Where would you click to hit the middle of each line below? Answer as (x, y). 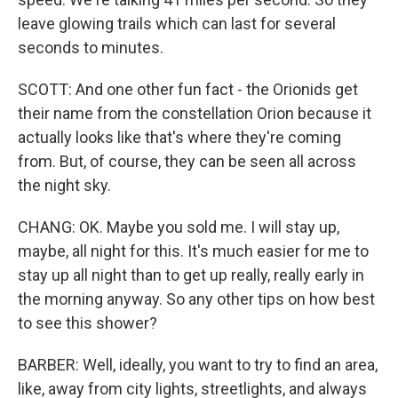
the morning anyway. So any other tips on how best (196, 299)
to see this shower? (88, 323)
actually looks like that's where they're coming (179, 137)
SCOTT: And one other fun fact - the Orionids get (188, 89)
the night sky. (64, 185)
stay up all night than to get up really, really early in (191, 275)
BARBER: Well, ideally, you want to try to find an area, (198, 365)
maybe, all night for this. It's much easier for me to (193, 251)
